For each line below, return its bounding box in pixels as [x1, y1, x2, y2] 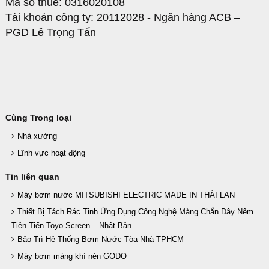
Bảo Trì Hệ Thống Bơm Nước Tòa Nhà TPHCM [17, 235, 184, 244]
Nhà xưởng [17, 131, 57, 141]
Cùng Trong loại [5, 113, 71, 122]
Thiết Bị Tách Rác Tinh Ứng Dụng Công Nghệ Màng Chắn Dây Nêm [17, 207, 253, 216]
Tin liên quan [5, 172, 59, 181]
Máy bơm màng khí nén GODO [17, 252, 127, 261]
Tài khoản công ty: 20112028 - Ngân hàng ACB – [5, 11, 240, 23]
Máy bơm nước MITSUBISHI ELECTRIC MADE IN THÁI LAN [17, 190, 235, 199]
